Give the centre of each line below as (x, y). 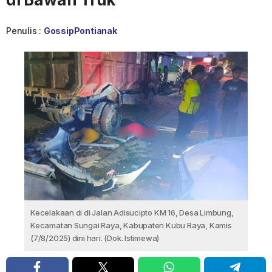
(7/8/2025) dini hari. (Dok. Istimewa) (95, 238)
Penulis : (25, 30)
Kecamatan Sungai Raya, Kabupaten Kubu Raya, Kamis (131, 225)
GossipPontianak (80, 30)
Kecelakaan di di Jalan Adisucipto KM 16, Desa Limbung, (132, 212)
